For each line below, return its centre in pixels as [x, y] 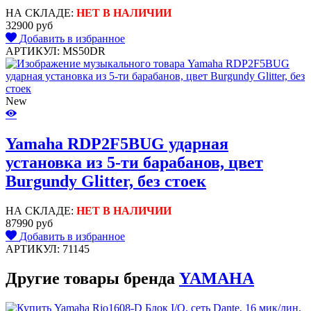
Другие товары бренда [92, 278]
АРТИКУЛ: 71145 [48, 249]
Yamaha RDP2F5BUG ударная [117, 143]
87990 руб [29, 223]
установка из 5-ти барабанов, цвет [134, 162]
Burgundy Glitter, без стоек [106, 181]
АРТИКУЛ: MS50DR [56, 51]
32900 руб [29, 26]
